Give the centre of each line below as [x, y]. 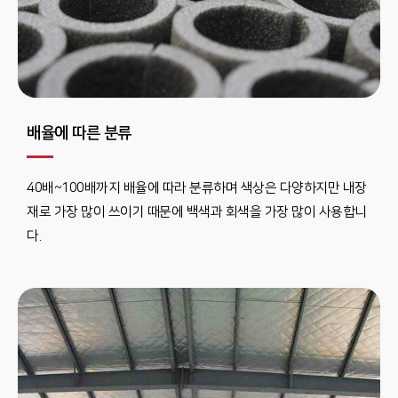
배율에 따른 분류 [79, 133]
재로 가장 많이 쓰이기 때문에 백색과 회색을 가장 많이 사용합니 [197, 212]
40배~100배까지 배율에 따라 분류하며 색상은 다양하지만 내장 [197, 188]
